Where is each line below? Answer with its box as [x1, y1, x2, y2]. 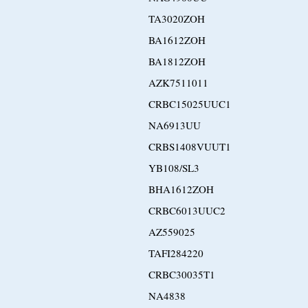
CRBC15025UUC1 [148, 97, 231, 111]
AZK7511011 [148, 76, 208, 89]
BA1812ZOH [148, 54, 206, 68]
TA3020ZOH [148, 12, 205, 25]
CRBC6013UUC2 [148, 203, 225, 217]
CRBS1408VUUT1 [148, 140, 231, 153]
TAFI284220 [148, 246, 203, 260]
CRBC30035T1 [148, 267, 215, 281]
